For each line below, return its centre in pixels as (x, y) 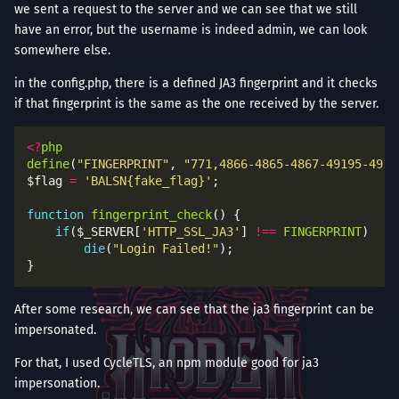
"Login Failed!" (166, 248)
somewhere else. (62, 50)
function (55, 214)
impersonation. (57, 383)
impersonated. (55, 330)
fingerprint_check (151, 214)
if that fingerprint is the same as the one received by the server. (196, 103)
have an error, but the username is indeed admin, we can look (191, 29)
